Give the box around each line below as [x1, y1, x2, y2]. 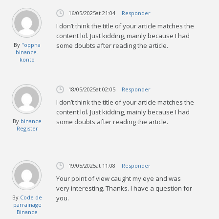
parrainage [13, 200, 42, 208]
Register [16, 124, 38, 132]
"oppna [22, 41, 41, 48]
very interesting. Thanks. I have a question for [56, 183, 193, 193]
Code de [20, 193, 43, 201]
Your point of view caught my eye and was [56, 174, 181, 183]
